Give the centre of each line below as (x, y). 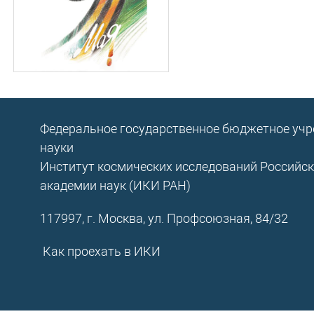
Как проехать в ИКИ (101, 251)
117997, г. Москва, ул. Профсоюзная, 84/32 (164, 218)
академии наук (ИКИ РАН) (115, 185)
